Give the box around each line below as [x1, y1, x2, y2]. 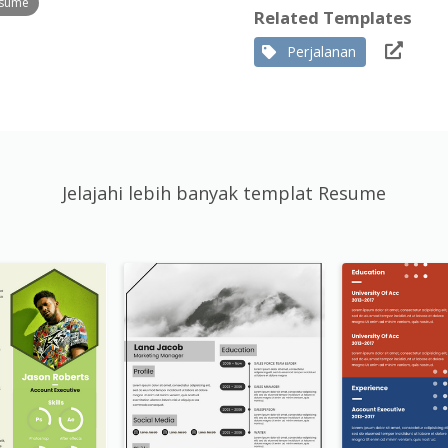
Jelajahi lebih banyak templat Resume [62, 181, 386, 205]
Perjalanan [287, 42, 356, 61]
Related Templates [254, 6, 412, 29]
